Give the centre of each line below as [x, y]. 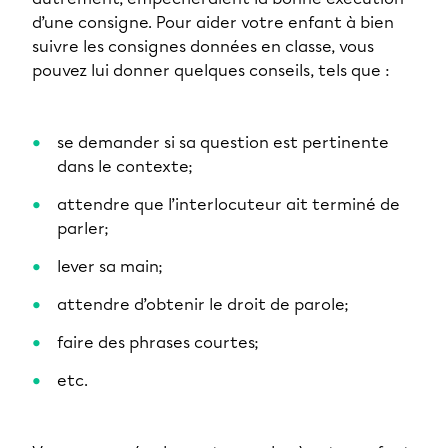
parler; [83, 228]
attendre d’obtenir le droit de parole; [203, 304]
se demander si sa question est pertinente [223, 142]
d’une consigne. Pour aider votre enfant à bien [213, 22]
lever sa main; [110, 266]
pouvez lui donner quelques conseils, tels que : [211, 70]
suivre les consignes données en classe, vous [203, 46]
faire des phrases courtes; [158, 342]
